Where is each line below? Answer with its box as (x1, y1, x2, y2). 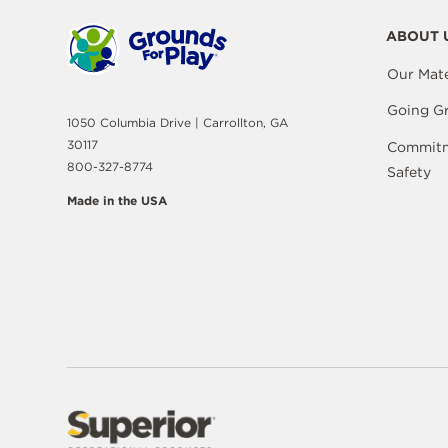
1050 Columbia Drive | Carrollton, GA (67, 115, 289, 131)
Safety (386, 163, 431, 180)
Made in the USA (67, 193, 168, 209)
